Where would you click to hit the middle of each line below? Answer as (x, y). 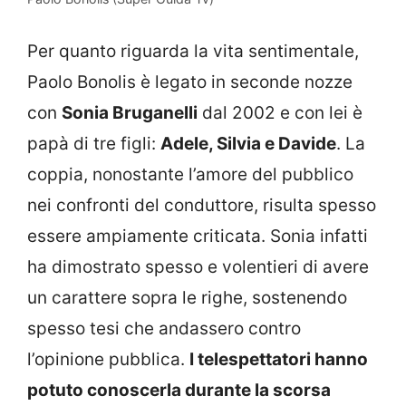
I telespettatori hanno (279, 359)
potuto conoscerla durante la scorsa (179, 390)
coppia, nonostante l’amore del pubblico (190, 174)
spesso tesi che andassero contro (164, 328)
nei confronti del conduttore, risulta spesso (202, 205)
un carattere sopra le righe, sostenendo (187, 297)
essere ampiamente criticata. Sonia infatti (198, 236)
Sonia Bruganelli (130, 112)
